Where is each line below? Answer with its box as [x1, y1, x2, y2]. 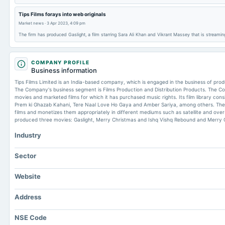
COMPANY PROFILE [31, 59, 89, 65]
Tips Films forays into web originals [19, 11, 106, 17]
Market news [19, 21, 44, 26]
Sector [15, 152, 36, 160]
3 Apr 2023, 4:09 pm [47, 21, 85, 26]
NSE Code [15, 213, 47, 221]
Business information [31, 66, 97, 74]
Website [15, 172, 41, 180]
